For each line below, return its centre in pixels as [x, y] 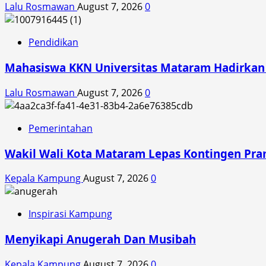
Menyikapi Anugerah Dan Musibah [100, 239]
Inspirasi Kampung [70, 214]
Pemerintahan [61, 128]
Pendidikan [53, 42]
